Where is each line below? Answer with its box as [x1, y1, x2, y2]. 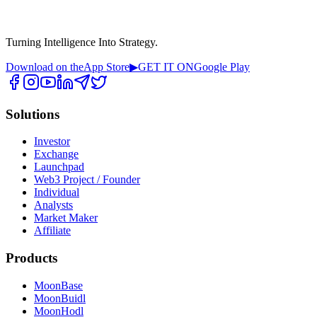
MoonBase [34, 279, 83, 292]
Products [6, 250, 57, 265]
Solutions [6, 106, 59, 122]
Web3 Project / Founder [34, 173, 140, 186]
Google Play [194, 60, 250, 73]
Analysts [34, 199, 73, 212]
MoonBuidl [34, 292, 86, 304]
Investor [34, 135, 70, 148]
